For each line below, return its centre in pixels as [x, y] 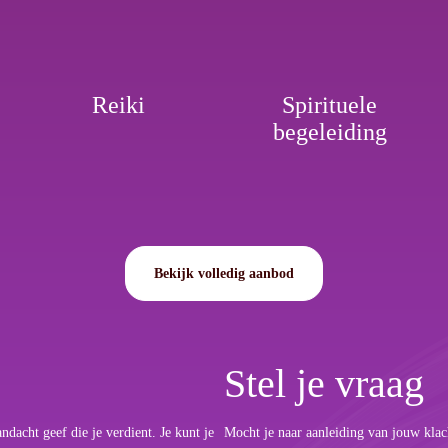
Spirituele [330, 104]
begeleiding [329, 131]
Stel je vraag [324, 383]
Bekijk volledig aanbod [224, 273]
